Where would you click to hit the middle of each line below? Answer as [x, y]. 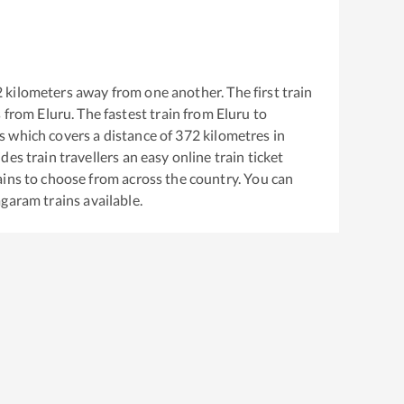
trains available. [92, 199]
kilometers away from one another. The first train [158, 91]
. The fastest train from [144, 113]
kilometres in [243, 134]
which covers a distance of [89, 134]
